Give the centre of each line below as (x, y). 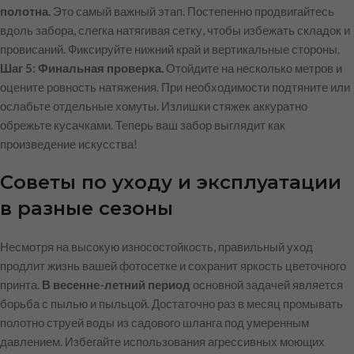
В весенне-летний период (116, 284)
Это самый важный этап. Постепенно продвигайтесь (192, 11)
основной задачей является (267, 284)
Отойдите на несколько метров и (253, 68)
